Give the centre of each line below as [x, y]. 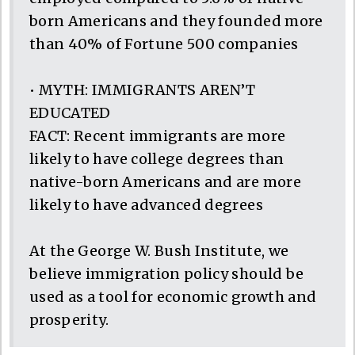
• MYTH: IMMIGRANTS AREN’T [143, 90]
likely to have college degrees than [157, 158]
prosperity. [69, 319]
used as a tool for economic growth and [173, 296]
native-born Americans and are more [165, 181]
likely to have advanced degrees [146, 204]
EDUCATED [70, 113]
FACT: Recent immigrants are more [158, 136]
